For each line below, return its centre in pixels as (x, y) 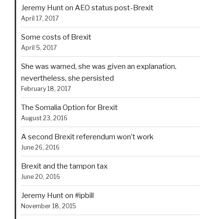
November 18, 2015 (49, 206)
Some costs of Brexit (56, 37)
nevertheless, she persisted (67, 78)
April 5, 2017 (39, 47)
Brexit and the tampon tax (64, 166)
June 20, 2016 (41, 176)
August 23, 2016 (44, 118)
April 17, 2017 (40, 18)
